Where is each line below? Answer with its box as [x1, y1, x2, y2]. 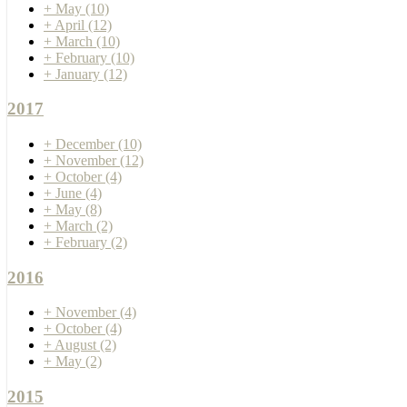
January [55, 65, 104, 82]
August [55, 337, 100, 353]
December [55, 135, 118, 152]
